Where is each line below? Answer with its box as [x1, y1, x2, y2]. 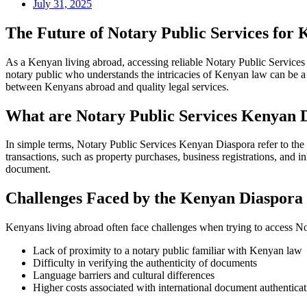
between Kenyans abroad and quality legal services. [5, 80, 229, 93]
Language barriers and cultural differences [33, 269, 214, 282]
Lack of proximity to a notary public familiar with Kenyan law [33, 245, 302, 257]
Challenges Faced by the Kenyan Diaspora [5, 189, 303, 208]
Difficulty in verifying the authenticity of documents [33, 257, 257, 269]
